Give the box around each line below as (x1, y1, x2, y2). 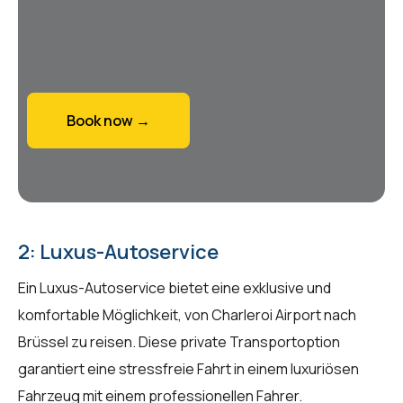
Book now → (67, 110, 150, 130)
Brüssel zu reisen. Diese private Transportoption (18, 331, 340, 352)
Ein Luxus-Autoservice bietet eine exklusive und (18, 277, 331, 298)
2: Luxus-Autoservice (18, 237, 219, 265)
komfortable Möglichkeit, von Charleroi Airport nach (18, 304, 356, 325)
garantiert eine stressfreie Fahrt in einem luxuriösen (18, 358, 359, 379)
